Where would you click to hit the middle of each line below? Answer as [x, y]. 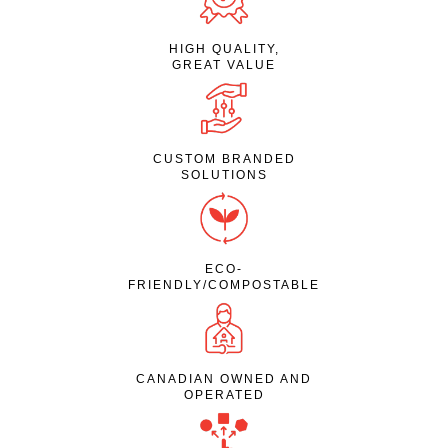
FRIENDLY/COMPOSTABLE [224, 285]
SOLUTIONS [224, 175]
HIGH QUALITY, [224, 48]
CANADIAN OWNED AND [224, 379]
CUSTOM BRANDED [224, 159]
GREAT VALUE [224, 64]
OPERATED [224, 395]
